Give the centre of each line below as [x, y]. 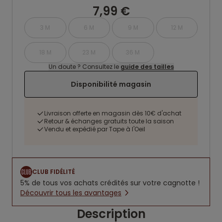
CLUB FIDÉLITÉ [54, 172]
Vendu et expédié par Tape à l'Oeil [95, 129]
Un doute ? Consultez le [84, 67]
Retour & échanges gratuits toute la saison [109, 121]
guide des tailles [147, 67]
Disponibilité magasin [111, 84]
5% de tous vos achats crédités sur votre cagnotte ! [110, 183]
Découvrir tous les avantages [71, 193]
